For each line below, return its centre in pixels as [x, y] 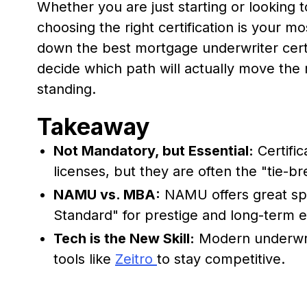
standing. [66, 89]
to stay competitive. [221, 259]
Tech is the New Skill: [124, 238]
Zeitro [136, 259]
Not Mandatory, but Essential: [153, 150]
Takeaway [93, 126]
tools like [84, 259]
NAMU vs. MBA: [107, 194]
